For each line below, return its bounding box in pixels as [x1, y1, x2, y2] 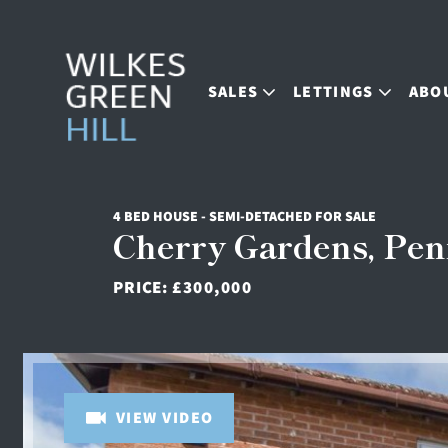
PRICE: [113, 276, 172, 298]
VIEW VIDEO [116, 407, 214, 428]
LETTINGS [293, 81, 374, 103]
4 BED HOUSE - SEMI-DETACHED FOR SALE [113, 207, 376, 225]
